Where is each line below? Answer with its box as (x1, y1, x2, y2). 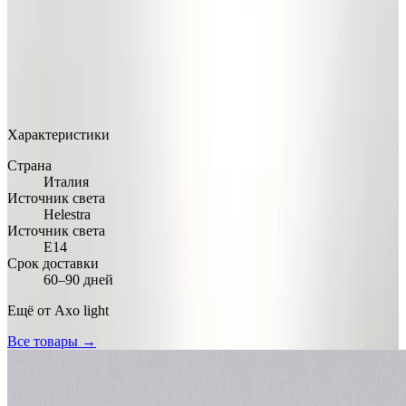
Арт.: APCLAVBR (7, 95, 120, 111)
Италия (43, 173, 89, 189)
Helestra (43, 206, 91, 222)
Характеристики (7, 126, 110, 142)
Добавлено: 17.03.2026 (131, 95, 271, 111)
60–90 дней (43, 271, 113, 287)
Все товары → (7, 333, 96, 349)
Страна (7, 157, 52, 173)
